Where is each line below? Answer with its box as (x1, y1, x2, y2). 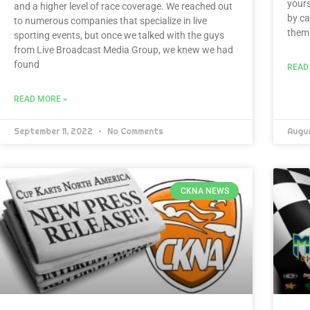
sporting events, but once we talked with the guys (14, 29, 224, 41)
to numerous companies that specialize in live (14, 15, 207, 26)
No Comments (105, 125, 163, 137)
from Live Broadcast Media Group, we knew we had (14, 44, 233, 55)
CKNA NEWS (180, 186, 229, 197)
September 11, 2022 (14, 125, 95, 137)
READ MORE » (14, 93, 67, 104)
